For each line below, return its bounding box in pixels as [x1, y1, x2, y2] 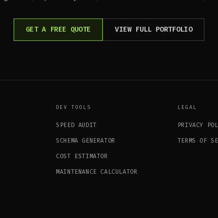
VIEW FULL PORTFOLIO [115, 24, 193, 34]
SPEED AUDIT [56, 121, 97, 129]
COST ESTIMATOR [56, 152, 108, 160]
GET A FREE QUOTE [25, 24, 91, 34]
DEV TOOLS [56, 104, 91, 110]
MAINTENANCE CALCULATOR [56, 167, 138, 176]
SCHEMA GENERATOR [56, 136, 115, 145]
